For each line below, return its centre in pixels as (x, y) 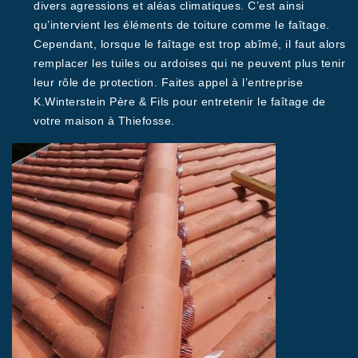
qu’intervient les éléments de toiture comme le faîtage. (182, 25)
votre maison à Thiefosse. (104, 121)
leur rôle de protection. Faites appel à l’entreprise (168, 82)
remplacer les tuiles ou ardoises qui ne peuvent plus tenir (189, 63)
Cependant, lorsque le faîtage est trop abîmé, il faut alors (190, 44)
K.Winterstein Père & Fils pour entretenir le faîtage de (180, 101)
